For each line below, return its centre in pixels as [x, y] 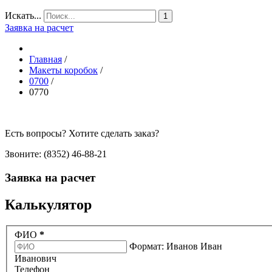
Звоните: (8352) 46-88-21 [56, 154]
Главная [46, 59]
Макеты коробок [63, 70]
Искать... [23, 15]
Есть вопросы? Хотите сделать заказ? [82, 133]
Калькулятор [48, 204]
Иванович [36, 259]
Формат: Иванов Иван [176, 246]
